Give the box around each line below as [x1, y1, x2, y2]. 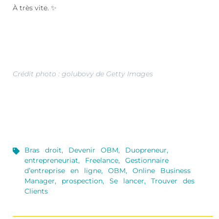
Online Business [132, 166, 191, 175]
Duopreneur [125, 145, 167, 154]
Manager [24, 176, 55, 185]
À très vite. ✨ [13, 3, 57, 13]
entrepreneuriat [24, 155, 79, 165]
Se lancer [109, 176, 145, 185]
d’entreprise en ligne [24, 166, 102, 175]
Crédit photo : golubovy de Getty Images [13, 69, 153, 79]
